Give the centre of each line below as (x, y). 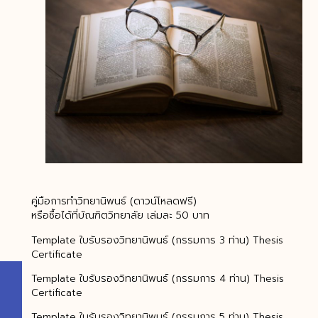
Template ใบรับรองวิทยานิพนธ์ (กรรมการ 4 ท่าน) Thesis (157, 279)
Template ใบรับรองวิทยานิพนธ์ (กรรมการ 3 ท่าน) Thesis (157, 240)
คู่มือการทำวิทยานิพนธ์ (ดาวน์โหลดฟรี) (114, 202)
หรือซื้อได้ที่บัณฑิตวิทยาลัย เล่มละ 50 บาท (120, 216)
